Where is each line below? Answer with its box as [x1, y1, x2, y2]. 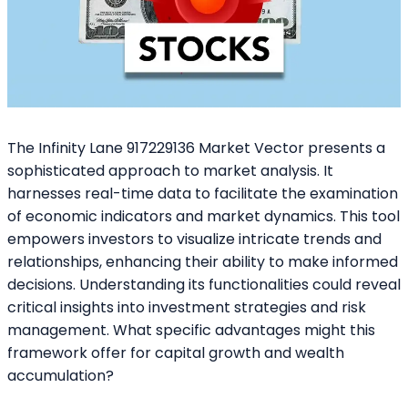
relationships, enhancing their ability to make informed [7, 251, 398, 273]
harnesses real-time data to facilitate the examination [7, 183, 398, 205]
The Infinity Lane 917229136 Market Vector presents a [7, 138, 385, 159]
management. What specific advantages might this [7, 320, 375, 342]
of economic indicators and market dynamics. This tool [7, 206, 400, 228]
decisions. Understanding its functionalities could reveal [7, 274, 401, 296]
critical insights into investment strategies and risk [7, 297, 366, 319]
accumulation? [7, 365, 114, 387]
